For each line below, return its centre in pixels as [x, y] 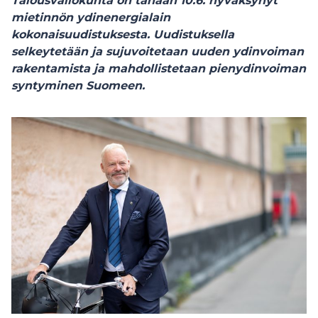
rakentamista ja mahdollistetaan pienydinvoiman [159, 68]
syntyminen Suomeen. [80, 86]
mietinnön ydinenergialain [91, 17]
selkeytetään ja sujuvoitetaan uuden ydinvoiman [158, 51]
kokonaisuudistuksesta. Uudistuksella [123, 34]
